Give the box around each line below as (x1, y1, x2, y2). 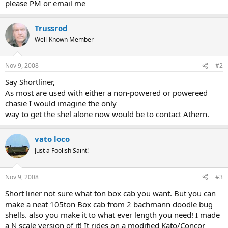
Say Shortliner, (5, 77, 55, 87)
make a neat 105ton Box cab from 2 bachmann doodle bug (5, 198, 213, 209)
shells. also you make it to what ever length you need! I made (5, 209, 220, 220)
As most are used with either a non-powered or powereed (5, 88, 208, 98)
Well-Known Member (35, 35, 94, 44)
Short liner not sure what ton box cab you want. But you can (5, 188, 216, 198)
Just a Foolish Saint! (35, 146, 89, 155)
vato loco (35, 134, 70, 144)
